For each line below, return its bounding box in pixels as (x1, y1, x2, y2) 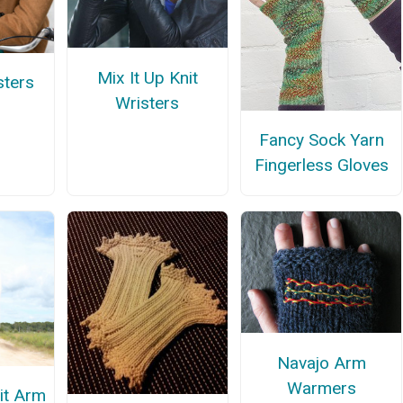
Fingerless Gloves (254, 155, 389, 176)
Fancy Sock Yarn (258, 130, 384, 151)
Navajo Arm (276, 352, 366, 373)
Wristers (115, 92, 180, 113)
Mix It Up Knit (96, 67, 198, 88)
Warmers (286, 377, 356, 399)
